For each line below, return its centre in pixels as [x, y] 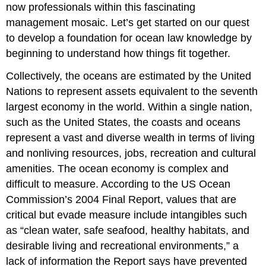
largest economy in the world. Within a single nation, [129, 107]
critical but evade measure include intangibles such [127, 215]
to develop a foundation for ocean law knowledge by [129, 38]
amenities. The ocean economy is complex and [118, 169]
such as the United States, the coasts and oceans [123, 123]
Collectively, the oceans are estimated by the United [129, 76]
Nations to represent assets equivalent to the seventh [132, 92]
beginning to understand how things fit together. [118, 53]
